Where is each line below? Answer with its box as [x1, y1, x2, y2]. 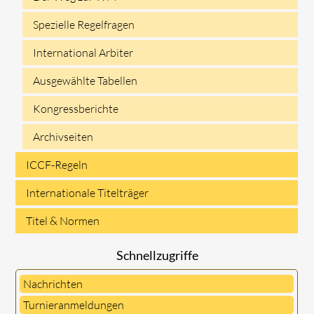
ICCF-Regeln [26, 157, 88, 172]
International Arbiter [33, 45, 134, 60]
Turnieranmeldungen [23, 297, 125, 312]
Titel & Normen [26, 213, 100, 228]
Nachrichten [23, 276, 83, 291]
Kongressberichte [33, 101, 119, 116]
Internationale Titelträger [26, 185, 149, 200]
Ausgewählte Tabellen [33, 73, 138, 88]
